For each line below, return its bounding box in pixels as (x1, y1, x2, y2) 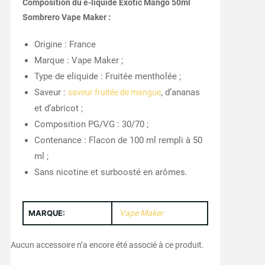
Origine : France (34, 39, 96, 50)
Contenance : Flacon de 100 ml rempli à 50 (34, 135, 202, 146)
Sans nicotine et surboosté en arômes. (34, 167, 188, 178)
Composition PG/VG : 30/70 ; (34, 119, 148, 130)
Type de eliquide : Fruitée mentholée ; (34, 71, 181, 82)
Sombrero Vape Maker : (22, 12, 111, 22)
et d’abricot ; (34, 103, 83, 114)
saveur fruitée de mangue (67, 88, 161, 98)
